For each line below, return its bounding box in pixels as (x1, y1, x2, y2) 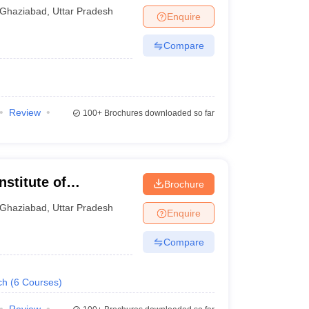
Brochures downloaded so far (101, 108, 215, 118)
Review (8, 107, 41, 118)
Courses (21, 277, 59, 288)
